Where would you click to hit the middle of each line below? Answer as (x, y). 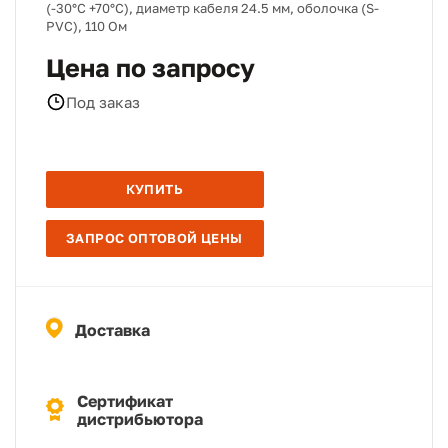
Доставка (112, 330)
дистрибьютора (140, 419)
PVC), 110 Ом (86, 26)
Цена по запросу (150, 67)
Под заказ (103, 101)
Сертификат (125, 401)
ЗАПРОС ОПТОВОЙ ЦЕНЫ (154, 238)
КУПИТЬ (154, 189)
